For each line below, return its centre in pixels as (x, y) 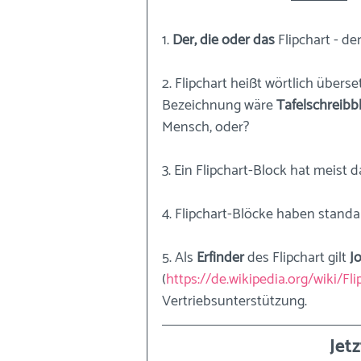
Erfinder (220, 258)
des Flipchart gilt (297, 258)
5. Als (179, 258)
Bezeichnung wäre (219, 106)
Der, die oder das (224, 40)
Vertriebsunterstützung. (236, 301)
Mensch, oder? (205, 127)
